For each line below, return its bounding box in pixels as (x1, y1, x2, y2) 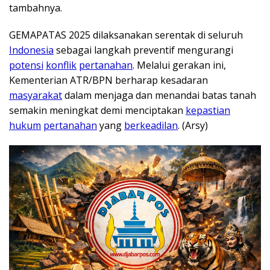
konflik (46, 58, 77, 72)
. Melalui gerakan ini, (133, 58, 226, 72)
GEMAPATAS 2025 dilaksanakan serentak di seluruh (9, 28, 243, 42)
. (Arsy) (178, 118, 208, 132)
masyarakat (9, 88, 62, 102)
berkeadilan (124, 118, 178, 132)
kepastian (186, 103, 230, 117)
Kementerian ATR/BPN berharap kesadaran (9, 73, 208, 87)
